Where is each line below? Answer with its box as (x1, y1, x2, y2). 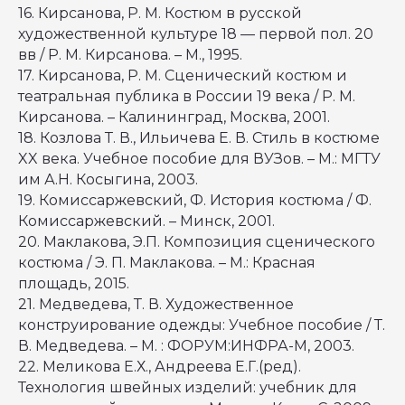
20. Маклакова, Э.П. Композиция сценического (18, 233, 375, 250)
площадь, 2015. (18, 275, 133, 292)
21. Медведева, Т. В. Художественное (18, 296, 294, 313)
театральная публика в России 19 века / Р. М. (18, 88, 355, 105)
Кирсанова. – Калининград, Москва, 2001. (18, 108, 334, 126)
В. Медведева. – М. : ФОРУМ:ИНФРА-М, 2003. (18, 337, 358, 354)
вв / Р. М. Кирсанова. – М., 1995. (18, 46, 246, 63)
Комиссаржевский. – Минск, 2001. (18, 212, 278, 230)
